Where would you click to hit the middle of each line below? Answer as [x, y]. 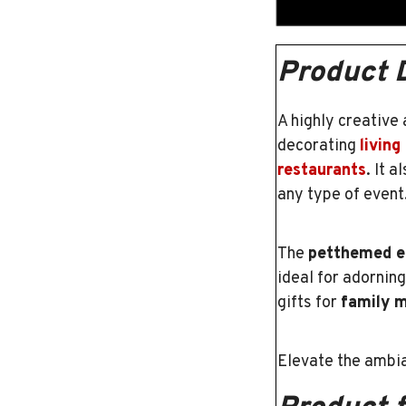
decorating [319, 147]
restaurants [322, 171]
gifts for [309, 304]
